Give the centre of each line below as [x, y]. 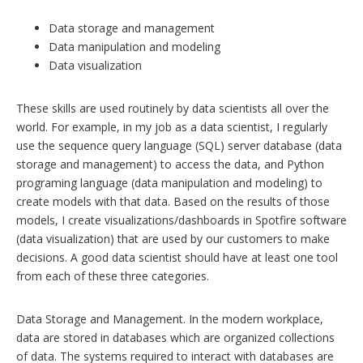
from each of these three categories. [113, 276]
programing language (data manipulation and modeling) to [169, 183]
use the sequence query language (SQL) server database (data [179, 146]
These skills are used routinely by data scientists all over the [173, 109]
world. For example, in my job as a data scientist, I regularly [172, 127]
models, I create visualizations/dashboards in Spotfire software [181, 220]
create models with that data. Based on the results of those [173, 202]
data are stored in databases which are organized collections [175, 338]
